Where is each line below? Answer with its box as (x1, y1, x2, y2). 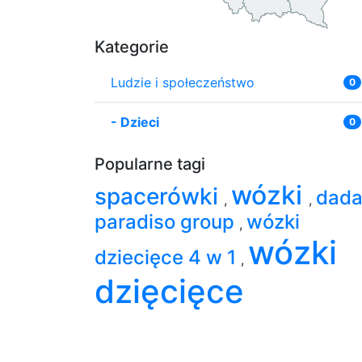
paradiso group (95, 209, 239, 234)
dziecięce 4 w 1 (95, 245, 241, 269)
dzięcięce (95, 271, 244, 311)
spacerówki (95, 182, 224, 210)
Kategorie (95, 36, 169, 57)
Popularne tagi (95, 154, 205, 174)
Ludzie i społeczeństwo (111, 74, 255, 90)
